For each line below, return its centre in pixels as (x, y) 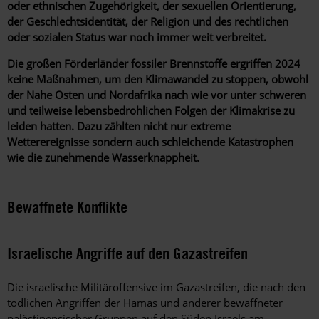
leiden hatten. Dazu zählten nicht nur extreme (119, 126)
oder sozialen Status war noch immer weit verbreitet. (138, 37)
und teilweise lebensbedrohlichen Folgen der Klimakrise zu (151, 110)
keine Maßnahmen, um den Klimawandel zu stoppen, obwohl (158, 79)
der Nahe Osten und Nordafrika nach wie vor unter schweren (157, 94)
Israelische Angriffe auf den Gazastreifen (129, 253)
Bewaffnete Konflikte (67, 206)
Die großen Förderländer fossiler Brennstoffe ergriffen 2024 (154, 63)
